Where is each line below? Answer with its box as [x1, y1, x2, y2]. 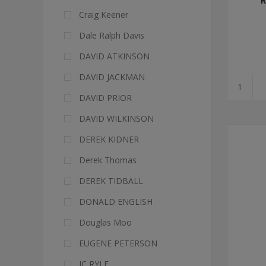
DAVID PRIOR [79, 92, 132, 103]
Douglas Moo [79, 217, 132, 228]
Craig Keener [79, 9, 128, 20]
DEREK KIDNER [79, 134, 139, 145]
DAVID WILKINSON [79, 113, 154, 124]
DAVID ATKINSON [79, 50, 150, 62]
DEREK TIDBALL [79, 175, 143, 186]
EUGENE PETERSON [79, 237, 157, 249]
